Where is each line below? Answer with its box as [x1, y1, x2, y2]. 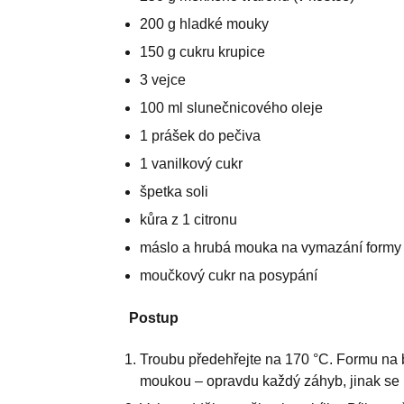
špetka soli [139, 183, 208, 199]
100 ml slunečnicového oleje [139, 99, 323, 115]
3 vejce [139, 71, 186, 87]
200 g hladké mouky [139, 15, 269, 32]
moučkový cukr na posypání [139, 267, 317, 283]
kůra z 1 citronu [139, 211, 237, 227]
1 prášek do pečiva [139, 127, 261, 143]
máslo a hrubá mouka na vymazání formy [139, 239, 401, 255]
